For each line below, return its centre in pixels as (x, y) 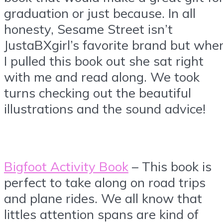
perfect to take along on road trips (105, 182)
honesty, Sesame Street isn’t (88, 29)
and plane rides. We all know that (103, 198)
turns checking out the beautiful (98, 93)
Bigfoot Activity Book (66, 166)
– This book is (170, 166)
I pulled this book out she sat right (104, 61)
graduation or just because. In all (100, 13)
